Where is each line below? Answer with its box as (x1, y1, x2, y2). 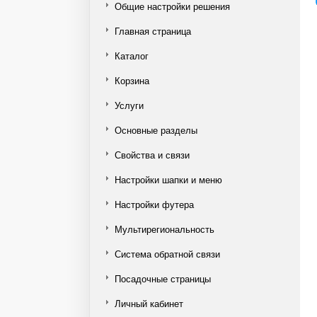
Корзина (115, 74, 149, 87)
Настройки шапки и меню (115, 173, 222, 186)
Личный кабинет (115, 296, 183, 310)
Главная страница (115, 24, 191, 38)
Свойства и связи (115, 148, 190, 161)
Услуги (115, 98, 144, 112)
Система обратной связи (115, 247, 220, 260)
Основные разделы (115, 123, 197, 137)
